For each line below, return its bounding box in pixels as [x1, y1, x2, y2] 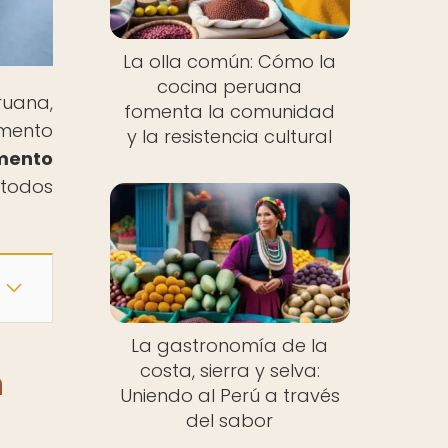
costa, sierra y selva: [139, 357, 320, 383]
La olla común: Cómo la [123, 49, 337, 75]
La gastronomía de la [131, 332, 329, 358]
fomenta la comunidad [124, 99, 336, 125]
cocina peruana [157, 74, 303, 100]
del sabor [186, 407, 274, 433]
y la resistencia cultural [127, 124, 333, 150]
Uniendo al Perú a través [119, 382, 340, 408]
